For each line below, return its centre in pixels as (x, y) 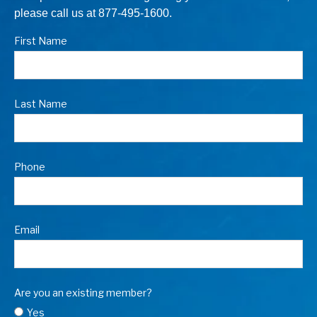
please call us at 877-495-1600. (93, 13)
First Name (41, 40)
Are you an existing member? (83, 292)
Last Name (41, 103)
